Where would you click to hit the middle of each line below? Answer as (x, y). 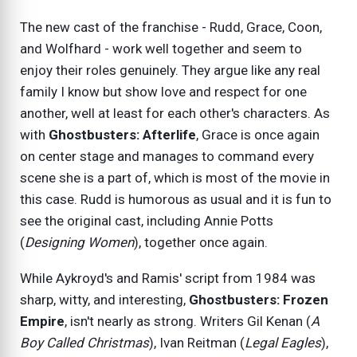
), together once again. (201, 242)
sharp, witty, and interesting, (104, 299)
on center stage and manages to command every (167, 156)
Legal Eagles (283, 342)
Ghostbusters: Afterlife (122, 134)
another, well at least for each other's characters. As (175, 113)
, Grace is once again (258, 134)
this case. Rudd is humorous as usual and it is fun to (176, 199)
